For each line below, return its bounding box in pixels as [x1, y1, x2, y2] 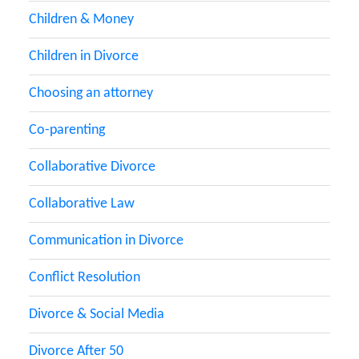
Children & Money [29, 11, 134, 27]
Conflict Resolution [29, 269, 140, 285]
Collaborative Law [29, 196, 135, 212]
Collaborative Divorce [29, 159, 155, 175]
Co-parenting [29, 122, 105, 138]
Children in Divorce [29, 48, 139, 64]
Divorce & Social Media [29, 306, 164, 322]
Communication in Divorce [29, 232, 184, 248]
